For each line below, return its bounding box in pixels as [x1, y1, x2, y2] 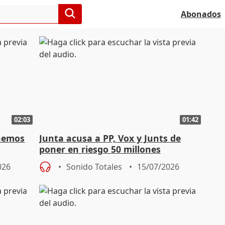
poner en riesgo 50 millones [39, 143, 161, 156]
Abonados [180, 9, 221, 20]
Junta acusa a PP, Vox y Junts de [39, 132, 181, 145]
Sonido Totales [66, 161, 122, 173]
